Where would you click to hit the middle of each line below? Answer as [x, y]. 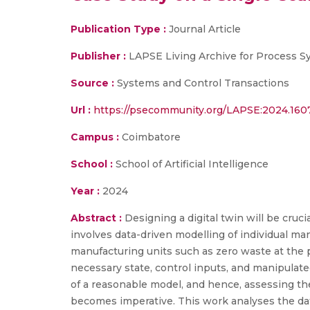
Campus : [95, 137]
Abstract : [98, 218]
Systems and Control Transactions [202, 83]
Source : [92, 83]
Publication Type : [118, 29]
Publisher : [100, 56]
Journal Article [203, 29]
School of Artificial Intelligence [191, 164]
